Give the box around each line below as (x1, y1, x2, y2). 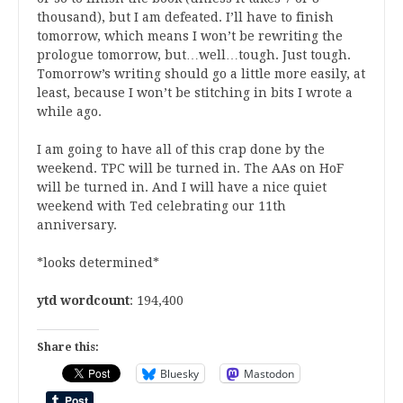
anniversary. (37, 218, 117, 232)
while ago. (37, 104, 102, 119)
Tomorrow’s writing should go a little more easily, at (37, 67, 365, 81)
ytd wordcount (37, 293, 130, 308)
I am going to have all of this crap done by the (37, 142, 325, 157)
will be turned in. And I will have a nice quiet (37, 180, 327, 194)
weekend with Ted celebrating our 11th (37, 199, 286, 213)
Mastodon (244, 365, 294, 381)
